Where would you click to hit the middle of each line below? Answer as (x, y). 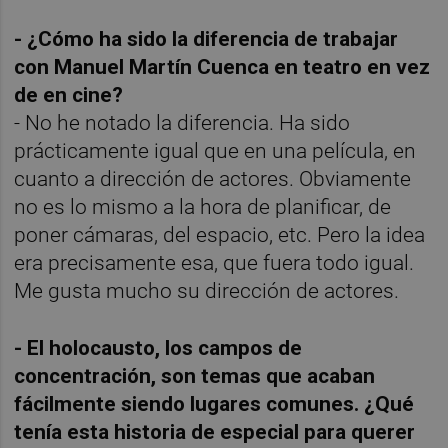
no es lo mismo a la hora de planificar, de (203, 206)
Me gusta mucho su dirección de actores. (207, 290)
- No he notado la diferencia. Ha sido (182, 122)
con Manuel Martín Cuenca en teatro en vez (222, 66)
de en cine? (69, 94)
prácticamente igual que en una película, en (215, 150)
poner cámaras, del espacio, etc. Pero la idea (220, 234)
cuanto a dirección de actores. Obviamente (213, 178)
